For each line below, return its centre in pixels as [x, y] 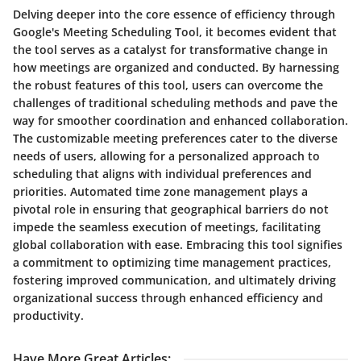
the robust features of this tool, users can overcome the [168, 85]
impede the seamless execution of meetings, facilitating [167, 226]
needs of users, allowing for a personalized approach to [166, 156]
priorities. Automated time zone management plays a [160, 191]
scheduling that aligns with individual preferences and [162, 173]
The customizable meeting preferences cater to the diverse [175, 138]
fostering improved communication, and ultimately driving [174, 280]
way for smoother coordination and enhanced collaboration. [180, 120]
